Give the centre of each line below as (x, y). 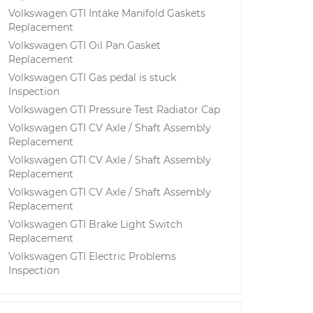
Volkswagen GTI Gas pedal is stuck (92, 78)
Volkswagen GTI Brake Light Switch (95, 224)
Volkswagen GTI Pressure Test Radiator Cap (114, 110)
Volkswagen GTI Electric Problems (92, 256)
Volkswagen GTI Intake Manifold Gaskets (107, 13)
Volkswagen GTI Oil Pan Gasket (85, 45)
